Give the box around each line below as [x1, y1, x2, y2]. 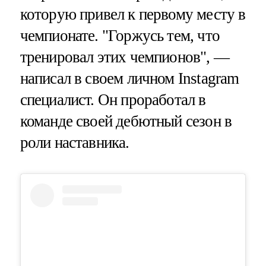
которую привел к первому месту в [20, 5, 246, 23]
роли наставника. [20, 133, 129, 151]
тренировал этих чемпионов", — [20, 47, 229, 66]
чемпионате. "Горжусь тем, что [20, 26, 220, 45]
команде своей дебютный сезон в [20, 112, 232, 130]
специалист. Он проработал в [20, 90, 206, 109]
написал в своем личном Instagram [20, 69, 239, 87]
